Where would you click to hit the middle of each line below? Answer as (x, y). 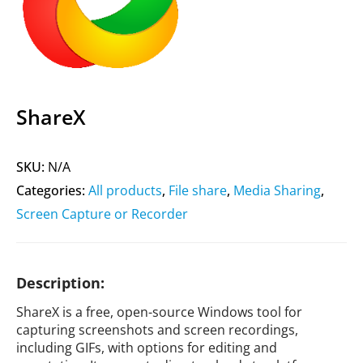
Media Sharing (277, 190)
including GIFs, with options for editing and (147, 348)
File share (198, 190)
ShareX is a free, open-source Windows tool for (159, 312)
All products (125, 190)
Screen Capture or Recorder (102, 214)
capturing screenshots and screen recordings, (157, 330)
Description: (60, 283)
